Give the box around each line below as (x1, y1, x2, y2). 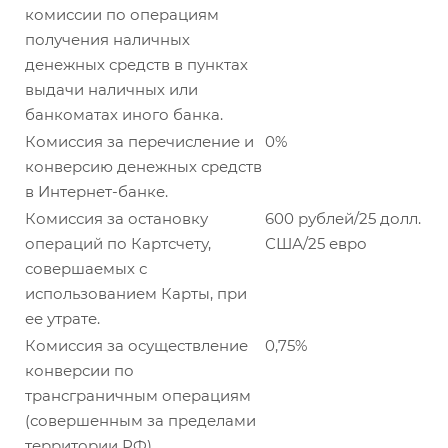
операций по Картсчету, (25, 234, 211, 253)
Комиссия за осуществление (25, 336, 248, 355)
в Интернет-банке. (25, 182, 168, 201)
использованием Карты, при (25, 284, 247, 303)
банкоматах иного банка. (25, 105, 223, 124)
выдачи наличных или (25, 80, 198, 99)
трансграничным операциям (25, 386, 251, 405)
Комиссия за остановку (25, 209, 208, 228)
